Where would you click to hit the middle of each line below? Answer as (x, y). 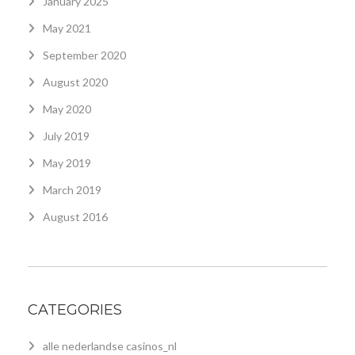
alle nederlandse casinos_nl (110, 345)
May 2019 (67, 162)
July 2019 (66, 136)
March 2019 (72, 189)
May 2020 (67, 109)
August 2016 (75, 216)
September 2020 (84, 55)
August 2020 (75, 82)
